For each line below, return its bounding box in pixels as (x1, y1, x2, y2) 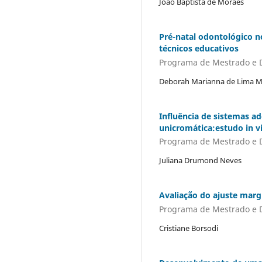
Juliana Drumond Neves (159, 155, 242, 166)
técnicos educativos (159, 43, 239, 54)
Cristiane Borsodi (159, 222, 218, 233)
